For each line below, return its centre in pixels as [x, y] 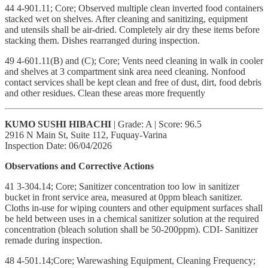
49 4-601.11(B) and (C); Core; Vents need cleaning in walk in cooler [134, 60]
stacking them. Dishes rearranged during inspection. [102, 40]
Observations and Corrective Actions [79, 166]
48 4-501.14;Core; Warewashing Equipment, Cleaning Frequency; [130, 260]
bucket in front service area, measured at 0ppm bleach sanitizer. [124, 197]
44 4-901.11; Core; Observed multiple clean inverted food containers [134, 8]
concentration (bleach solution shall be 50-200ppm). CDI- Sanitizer [131, 229]
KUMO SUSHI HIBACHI [58, 124]
